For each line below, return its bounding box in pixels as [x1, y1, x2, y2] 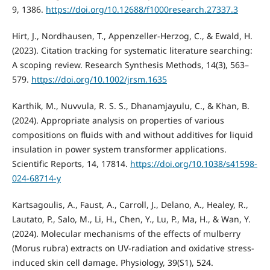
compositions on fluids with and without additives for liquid [11, 128, 253, 140]
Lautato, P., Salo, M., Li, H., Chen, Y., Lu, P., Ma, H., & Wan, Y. [11, 213, 251, 225]
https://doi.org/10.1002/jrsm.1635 [31, 73, 167, 85]
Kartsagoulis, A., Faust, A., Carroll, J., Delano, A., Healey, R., [11, 198, 248, 210]
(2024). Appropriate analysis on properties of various [11, 114, 224, 126]
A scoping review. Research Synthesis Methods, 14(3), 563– [11, 58, 249, 71]
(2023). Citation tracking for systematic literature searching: [11, 44, 253, 56]
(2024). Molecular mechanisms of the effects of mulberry [11, 227, 240, 239]
